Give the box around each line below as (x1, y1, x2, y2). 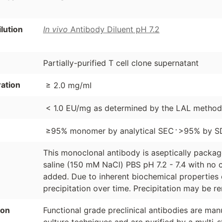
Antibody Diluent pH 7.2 (67, 24, 160, 34)
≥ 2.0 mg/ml (45, 80, 92, 91)
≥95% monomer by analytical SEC (45, 125, 174, 136)
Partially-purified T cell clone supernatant (43, 57, 199, 68)
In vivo (43, 24, 68, 34)
